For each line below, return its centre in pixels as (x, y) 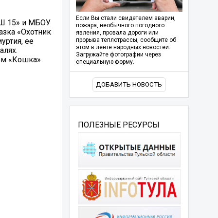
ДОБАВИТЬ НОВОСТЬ (129, 85)
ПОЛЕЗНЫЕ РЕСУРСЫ (118, 125)
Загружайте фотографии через (118, 55)
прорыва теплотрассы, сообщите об (126, 40)
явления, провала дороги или (117, 33)
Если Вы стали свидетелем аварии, (126, 18)
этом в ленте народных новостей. (123, 47)
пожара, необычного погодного (120, 26)
